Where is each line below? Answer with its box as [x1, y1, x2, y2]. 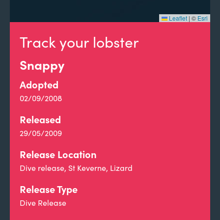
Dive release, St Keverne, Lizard [20, 163, 133, 173]
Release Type [20, 182, 78, 195]
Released [20, 112, 61, 126]
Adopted [20, 78, 58, 91]
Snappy [20, 55, 64, 73]
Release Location [20, 147, 97, 161]
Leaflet [167, 14, 187, 22]
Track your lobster [20, 32, 139, 52]
